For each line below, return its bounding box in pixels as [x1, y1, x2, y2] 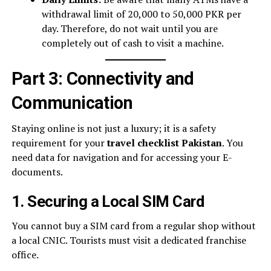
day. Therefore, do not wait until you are [41, 22, 218, 35]
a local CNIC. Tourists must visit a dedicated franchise [11, 233, 246, 247]
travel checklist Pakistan [106, 136, 222, 149]
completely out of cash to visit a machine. [41, 36, 224, 50]
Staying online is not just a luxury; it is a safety [11, 122, 216, 135]
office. [11, 248, 39, 261]
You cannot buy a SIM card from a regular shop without [11, 219, 256, 232]
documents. [11, 165, 63, 178]
